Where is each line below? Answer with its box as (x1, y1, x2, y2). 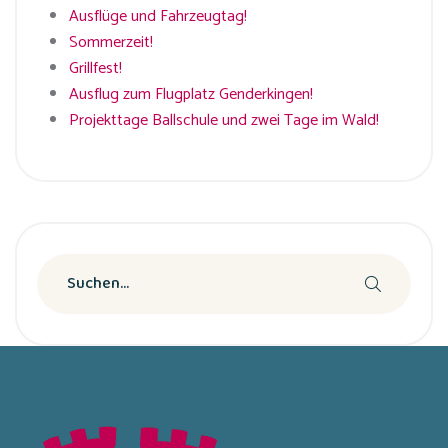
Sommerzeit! (69, 28, 153, 56)
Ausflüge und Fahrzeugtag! (69, 2, 247, 30)
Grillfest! (69, 54, 122, 82)
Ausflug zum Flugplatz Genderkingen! (69, 80, 313, 108)
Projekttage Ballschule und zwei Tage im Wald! (69, 106, 379, 134)
